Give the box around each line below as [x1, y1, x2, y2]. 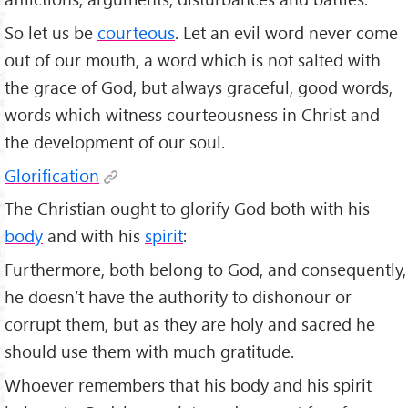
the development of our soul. [5, 129, 225, 153]
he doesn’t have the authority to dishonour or [5, 285, 352, 309]
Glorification [5, 163, 99, 187]
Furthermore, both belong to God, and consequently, [5, 258, 406, 281]
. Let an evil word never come [175, 20, 398, 44]
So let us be [5, 20, 97, 44]
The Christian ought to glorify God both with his [5, 197, 370, 220]
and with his [43, 224, 145, 248]
